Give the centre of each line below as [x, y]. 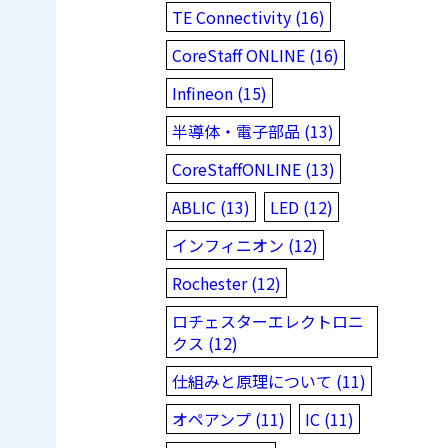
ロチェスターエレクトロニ [268, 320]
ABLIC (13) [211, 206]
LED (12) [301, 206]
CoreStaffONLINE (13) [253, 168]
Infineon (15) [219, 92]
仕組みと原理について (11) [269, 380]
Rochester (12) [226, 282]
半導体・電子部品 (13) [253, 130]
